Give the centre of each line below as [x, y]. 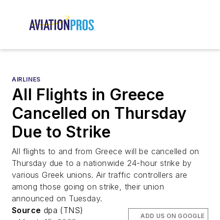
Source [27, 210]
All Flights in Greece [88, 95]
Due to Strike [61, 132]
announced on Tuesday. [57, 199]
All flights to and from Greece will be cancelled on [106, 151]
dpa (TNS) [62, 210]
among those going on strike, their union [88, 187]
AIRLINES [26, 80]
